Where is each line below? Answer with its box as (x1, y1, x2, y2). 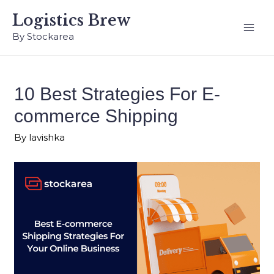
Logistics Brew (12, 11, 130, 30)
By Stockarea (12, 31, 74, 42)
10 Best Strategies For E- (14, 84, 221, 104)
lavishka (29, 131, 65, 143)
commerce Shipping (14, 106, 179, 126)
